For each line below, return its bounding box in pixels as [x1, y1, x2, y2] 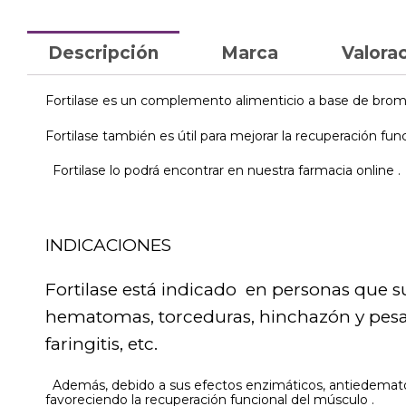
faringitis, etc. [45, 333, 158, 354]
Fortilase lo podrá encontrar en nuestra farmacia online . [45, 162, 401, 179]
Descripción [47, 43, 159, 64]
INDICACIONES [45, 234, 171, 256]
